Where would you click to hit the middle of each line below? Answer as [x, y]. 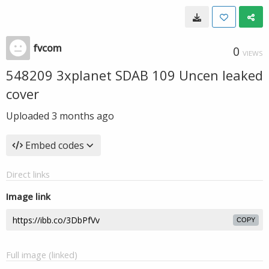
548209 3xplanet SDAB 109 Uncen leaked [134, 75]
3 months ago [83, 116]
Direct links [28, 174]
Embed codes [55, 145]
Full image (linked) [42, 255]
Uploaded [29, 116]
